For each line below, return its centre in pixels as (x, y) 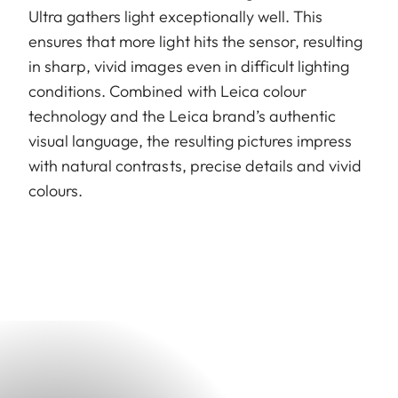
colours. (58, 190)
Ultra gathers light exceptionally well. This (176, 16)
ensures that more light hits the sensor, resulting (196, 41)
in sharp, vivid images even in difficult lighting (189, 66)
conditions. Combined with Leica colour (167, 91)
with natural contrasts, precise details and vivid (195, 165)
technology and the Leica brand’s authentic (183, 115)
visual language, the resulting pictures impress (191, 140)
